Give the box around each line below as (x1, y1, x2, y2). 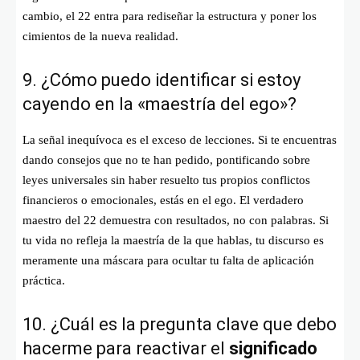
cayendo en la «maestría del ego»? (22, 93, 297, 114)
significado (229, 337, 317, 358)
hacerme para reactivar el (22, 337, 229, 358)
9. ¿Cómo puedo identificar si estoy (22, 69, 301, 90)
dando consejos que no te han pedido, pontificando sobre (22, 153, 310, 166)
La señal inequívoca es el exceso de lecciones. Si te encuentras (22, 133, 337, 146)
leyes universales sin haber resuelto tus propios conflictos (22, 173, 310, 186)
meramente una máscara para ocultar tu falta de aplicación (22, 253, 314, 267)
